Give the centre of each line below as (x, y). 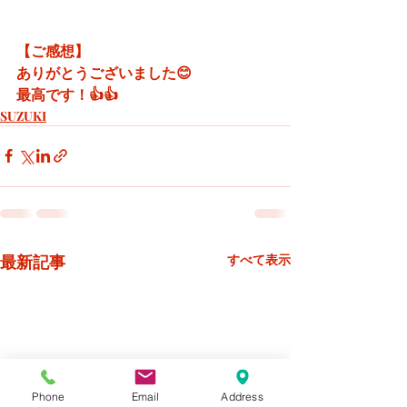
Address (242, 396)
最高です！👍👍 (67, 94)
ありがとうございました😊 (104, 72)
